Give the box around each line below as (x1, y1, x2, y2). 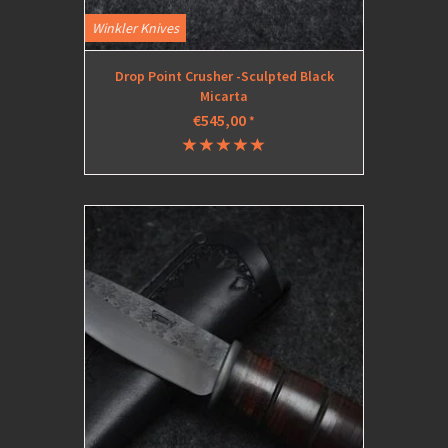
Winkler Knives (92, 19, 179, 37)
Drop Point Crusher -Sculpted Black (114, 67, 334, 85)
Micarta (200, 87, 248, 105)
